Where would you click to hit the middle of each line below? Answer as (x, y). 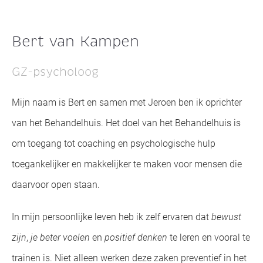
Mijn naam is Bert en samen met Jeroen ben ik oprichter (127, 102)
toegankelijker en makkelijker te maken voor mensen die (127, 164)
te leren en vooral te (209, 237)
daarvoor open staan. (56, 185)
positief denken (136, 237)
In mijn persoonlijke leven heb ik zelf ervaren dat (112, 217)
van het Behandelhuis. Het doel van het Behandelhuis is (127, 123)
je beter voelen (60, 237)
